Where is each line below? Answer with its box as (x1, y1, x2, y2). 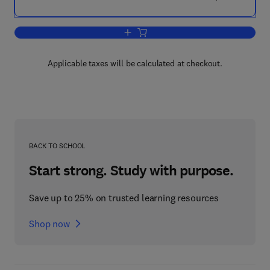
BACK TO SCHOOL (29, 141, 86, 150)
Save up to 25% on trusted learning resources (29, 192, 219, 204)
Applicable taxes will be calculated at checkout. (47, 58, 223, 69)
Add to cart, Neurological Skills (134, 28, 240, 37)
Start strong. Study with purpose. (29, 161, 234, 180)
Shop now (29, 218, 70, 230)
